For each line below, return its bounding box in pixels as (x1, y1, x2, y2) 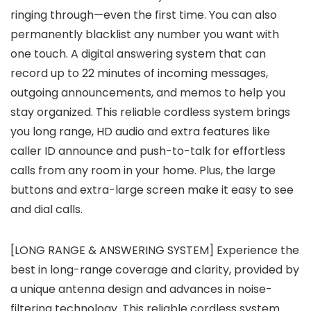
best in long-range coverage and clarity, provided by (10, 262, 299, 278)
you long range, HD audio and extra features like (10, 124, 270, 140)
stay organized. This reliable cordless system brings (10, 104, 290, 121)
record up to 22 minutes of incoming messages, (10, 65, 268, 82)
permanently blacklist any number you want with (10, 26, 279, 43)
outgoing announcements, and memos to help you (10, 85, 285, 101)
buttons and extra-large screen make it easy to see (10, 182, 294, 199)
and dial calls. (10, 201, 83, 218)
